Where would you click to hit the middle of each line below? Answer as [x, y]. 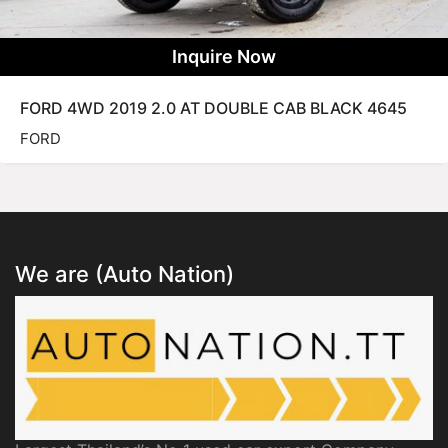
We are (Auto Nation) [124, 274]
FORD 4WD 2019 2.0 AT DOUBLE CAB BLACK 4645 [213, 108]
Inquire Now [224, 57]
